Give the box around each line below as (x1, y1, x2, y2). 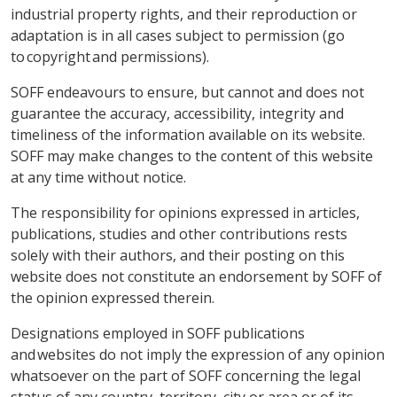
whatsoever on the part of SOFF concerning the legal (11, 366, 361, 385)
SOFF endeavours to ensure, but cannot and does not (11, 82, 364, 102)
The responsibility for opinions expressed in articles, (11, 203, 360, 222)
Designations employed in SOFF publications (11, 323, 305, 343)
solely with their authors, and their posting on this (11, 245, 345, 265)
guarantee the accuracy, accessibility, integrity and (11, 104, 344, 123)
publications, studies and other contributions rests (11, 224, 347, 244)
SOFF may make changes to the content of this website (11, 146, 373, 166)
